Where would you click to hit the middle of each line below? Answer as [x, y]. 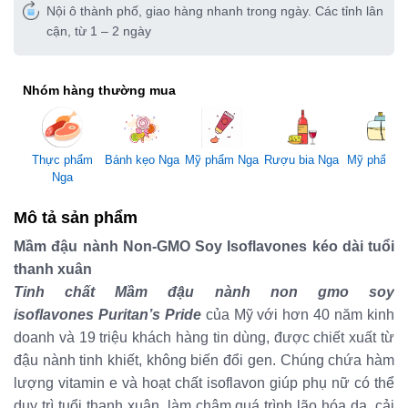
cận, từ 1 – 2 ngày [99, 31]
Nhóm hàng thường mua [99, 90]
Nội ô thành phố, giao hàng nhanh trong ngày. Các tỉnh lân [215, 10]
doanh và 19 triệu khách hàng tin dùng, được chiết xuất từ [204, 337]
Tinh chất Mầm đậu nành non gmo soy [204, 291]
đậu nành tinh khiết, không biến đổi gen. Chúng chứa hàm [204, 360]
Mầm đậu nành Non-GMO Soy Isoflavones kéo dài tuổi [204, 246]
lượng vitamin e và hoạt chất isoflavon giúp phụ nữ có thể [204, 382]
